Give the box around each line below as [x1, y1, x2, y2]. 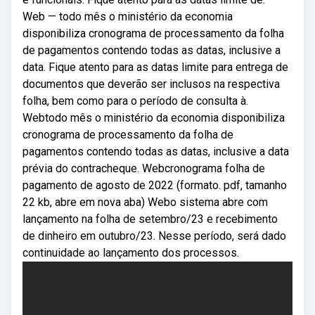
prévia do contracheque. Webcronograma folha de [22, 162, 265, 175]
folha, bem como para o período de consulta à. [22, 94, 248, 108]
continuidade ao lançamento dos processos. [22, 246, 239, 259]
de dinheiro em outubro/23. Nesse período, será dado [22, 229, 286, 243]
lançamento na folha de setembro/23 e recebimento [22, 212, 278, 226]
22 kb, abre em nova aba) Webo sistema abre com [22, 195, 268, 209]
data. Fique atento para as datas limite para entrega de [22, 60, 288, 74]
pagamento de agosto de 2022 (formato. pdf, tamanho [22, 179, 287, 192]
